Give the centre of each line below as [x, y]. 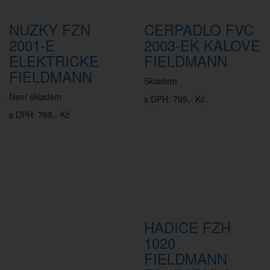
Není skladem [35, 96]
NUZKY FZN [50, 29]
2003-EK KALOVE [202, 45]
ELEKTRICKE [54, 61]
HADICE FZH [187, 227]
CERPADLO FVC [199, 29]
